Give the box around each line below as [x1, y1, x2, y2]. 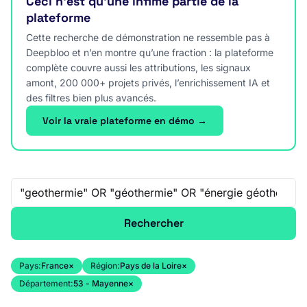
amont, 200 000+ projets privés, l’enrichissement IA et [26, 77, 270, 88]
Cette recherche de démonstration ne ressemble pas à [26, 32, 270, 43]
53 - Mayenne [73, 278, 128, 288]
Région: [90, 260, 120, 271]
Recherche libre [10, 179, 90, 193]
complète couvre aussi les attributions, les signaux [26, 62, 251, 73]
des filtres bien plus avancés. [26, 92, 156, 103]
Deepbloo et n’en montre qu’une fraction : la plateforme [26, 47, 273, 58]
